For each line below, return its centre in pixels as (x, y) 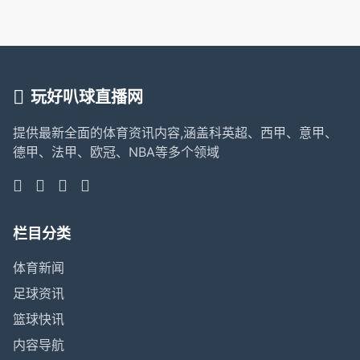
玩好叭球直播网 (87, 97)
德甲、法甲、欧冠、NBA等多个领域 (116, 152)
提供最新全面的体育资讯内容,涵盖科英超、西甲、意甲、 (175, 133)
